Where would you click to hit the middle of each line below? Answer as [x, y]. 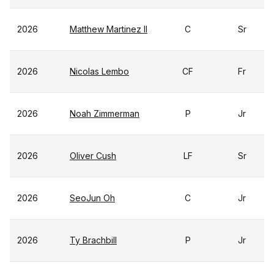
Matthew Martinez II [109, 29]
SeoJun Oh [92, 198]
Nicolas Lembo [99, 71]
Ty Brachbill [93, 240]
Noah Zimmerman [105, 113]
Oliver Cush [93, 156]
